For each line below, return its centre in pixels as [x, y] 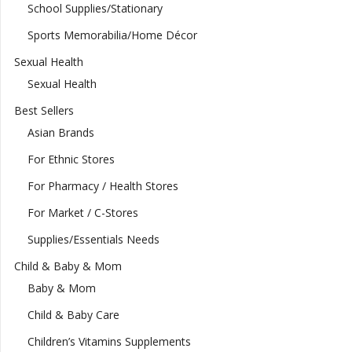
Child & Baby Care [73, 315]
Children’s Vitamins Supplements [109, 342]
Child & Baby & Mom [68, 266]
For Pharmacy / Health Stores [103, 186]
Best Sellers [44, 111]
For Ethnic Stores [71, 159]
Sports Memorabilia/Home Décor [112, 35]
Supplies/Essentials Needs [93, 240]
